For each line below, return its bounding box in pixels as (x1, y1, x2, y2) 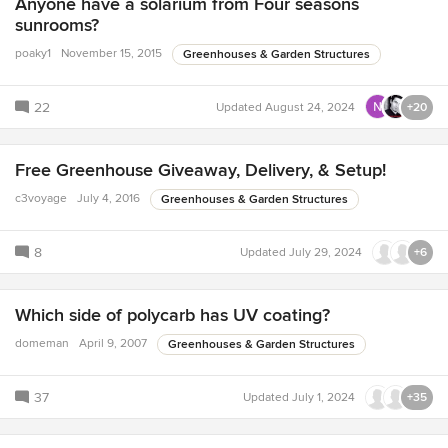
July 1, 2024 (292, 389, 355, 405)
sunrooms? (15, 13, 99, 36)
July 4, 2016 (77, 190, 140, 206)
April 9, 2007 (79, 335, 147, 351)
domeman (15, 335, 69, 351)
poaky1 (15, 45, 51, 61)
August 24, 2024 (265, 99, 355, 115)
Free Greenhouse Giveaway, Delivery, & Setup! (15, 158, 386, 181)
